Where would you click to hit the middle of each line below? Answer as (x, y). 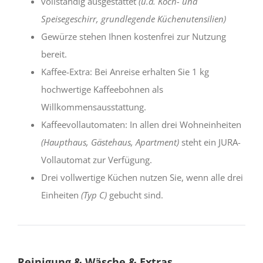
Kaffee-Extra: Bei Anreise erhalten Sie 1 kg (125, 72)
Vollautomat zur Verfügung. (97, 160)
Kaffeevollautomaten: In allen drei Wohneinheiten (141, 125)
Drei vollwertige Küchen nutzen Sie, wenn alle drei (142, 178)
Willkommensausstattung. (94, 107)
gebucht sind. (135, 195)
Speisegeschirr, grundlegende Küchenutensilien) (134, 19)
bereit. (54, 54)
